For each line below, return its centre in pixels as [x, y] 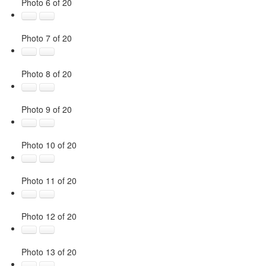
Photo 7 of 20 [46, 38]
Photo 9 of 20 [46, 110]
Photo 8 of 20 [46, 74]
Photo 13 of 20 [49, 252]
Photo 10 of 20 [49, 145]
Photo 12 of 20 [49, 216]
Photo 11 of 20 [49, 181]
